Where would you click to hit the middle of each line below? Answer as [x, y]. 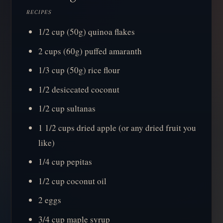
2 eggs [50, 200]
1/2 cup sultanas [67, 109]
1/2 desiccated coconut [79, 89]
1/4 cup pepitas [65, 162]
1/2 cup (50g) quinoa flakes [87, 32]
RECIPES [39, 12]
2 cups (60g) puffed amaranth [90, 51]
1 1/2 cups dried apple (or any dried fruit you [117, 127]
